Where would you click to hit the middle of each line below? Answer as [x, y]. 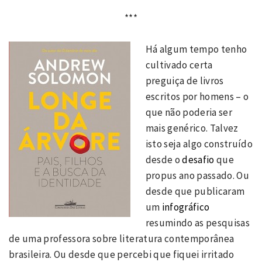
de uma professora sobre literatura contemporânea [122, 238]
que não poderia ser [189, 112]
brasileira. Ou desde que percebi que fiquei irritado [122, 254]
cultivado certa [179, 65]
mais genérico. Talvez [192, 128]
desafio [198, 159]
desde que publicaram [195, 191]
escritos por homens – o [197, 96]
